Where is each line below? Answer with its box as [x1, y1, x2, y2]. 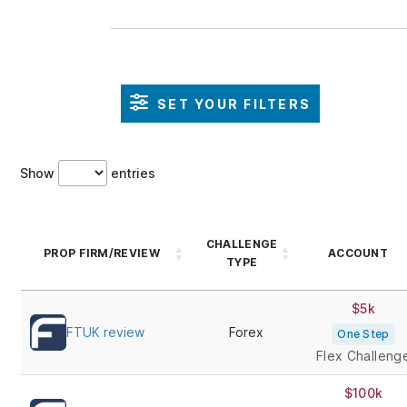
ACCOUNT [327, 246, 389, 260]
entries [107, 164, 156, 181]
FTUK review [65, 324, 144, 340]
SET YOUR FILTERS [157, 96, 312, 112]
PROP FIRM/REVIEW [44, 246, 160, 260]
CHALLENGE [205, 237, 278, 251]
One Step [337, 327, 390, 341]
